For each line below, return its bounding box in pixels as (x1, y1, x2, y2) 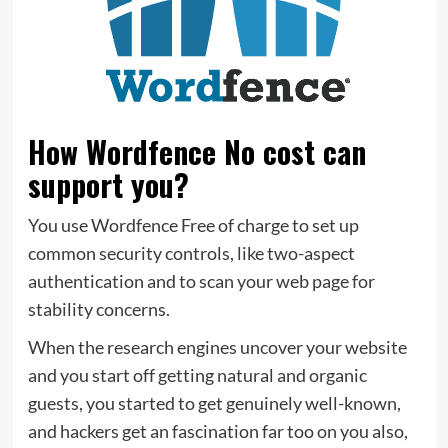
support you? (27, 161, 189, 207)
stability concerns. (27, 297, 170, 320)
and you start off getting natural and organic (27, 363, 367, 386)
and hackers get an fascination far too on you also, (27, 419, 408, 442)
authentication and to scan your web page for (27, 269, 375, 292)
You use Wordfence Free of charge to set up (27, 213, 359, 236)
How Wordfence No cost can (27, 128, 366, 174)
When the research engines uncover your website (27, 335, 407, 358)
